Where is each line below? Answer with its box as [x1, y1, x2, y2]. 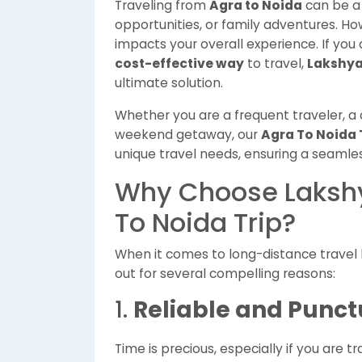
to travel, [244, 55, 307, 72]
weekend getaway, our [115, 126, 261, 143]
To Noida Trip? [115, 204, 296, 241]
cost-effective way [115, 55, 244, 72]
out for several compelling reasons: [115, 265, 335, 282]
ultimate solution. [115, 74, 223, 91]
